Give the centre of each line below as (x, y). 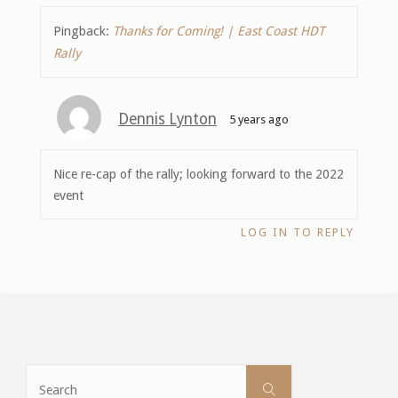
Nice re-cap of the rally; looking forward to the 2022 (199, 174)
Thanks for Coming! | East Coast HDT (219, 31)
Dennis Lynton (167, 119)
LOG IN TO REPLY (298, 232)
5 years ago (259, 120)
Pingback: (84, 31)
